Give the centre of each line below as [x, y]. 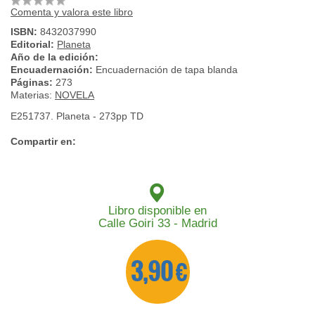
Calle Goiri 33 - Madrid [157, 224]
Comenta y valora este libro [72, 12]
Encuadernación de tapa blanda [167, 70]
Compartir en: [43, 142]
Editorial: [34, 45]
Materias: [33, 95]
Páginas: [33, 83]
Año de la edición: [54, 57]
